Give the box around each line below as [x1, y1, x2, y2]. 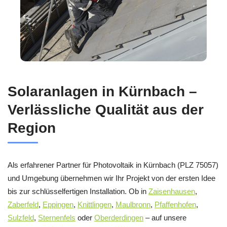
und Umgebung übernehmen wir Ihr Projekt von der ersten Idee [8, 174, 215, 183]
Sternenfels [38, 213, 75, 222]
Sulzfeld [8, 213, 34, 222]
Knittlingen [78, 200, 111, 209]
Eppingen [43, 200, 73, 209]
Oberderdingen [94, 213, 143, 222]
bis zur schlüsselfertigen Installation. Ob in [8, 187, 148, 196]
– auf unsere [143, 213, 186, 222]
